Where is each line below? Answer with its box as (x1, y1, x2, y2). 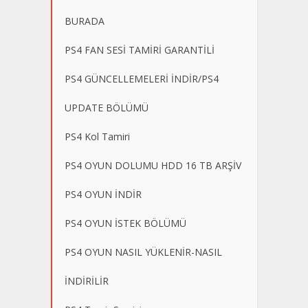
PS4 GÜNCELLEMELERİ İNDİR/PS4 (65, 72, 219, 85)
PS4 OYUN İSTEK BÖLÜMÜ (65, 217, 186, 230)
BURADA (65, 14, 104, 27)
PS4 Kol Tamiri (65, 130, 130, 143)
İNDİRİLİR (65, 274, 109, 287)
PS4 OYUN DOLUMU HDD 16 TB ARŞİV (65, 159, 241, 172)
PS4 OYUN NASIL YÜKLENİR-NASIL (65, 245, 222, 258)
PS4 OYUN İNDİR (65, 188, 142, 201)
